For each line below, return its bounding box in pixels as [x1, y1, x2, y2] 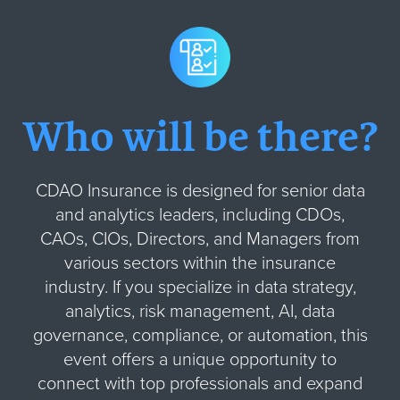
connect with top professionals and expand [37, 372, 362, 395]
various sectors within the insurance [64, 252, 336, 274]
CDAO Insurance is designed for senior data [35, 179, 365, 202]
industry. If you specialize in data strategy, [44, 276, 356, 298]
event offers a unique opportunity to [63, 348, 337, 371]
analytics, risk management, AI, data [65, 300, 335, 322]
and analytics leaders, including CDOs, [55, 204, 345, 226]
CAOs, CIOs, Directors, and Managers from [40, 228, 360, 250]
